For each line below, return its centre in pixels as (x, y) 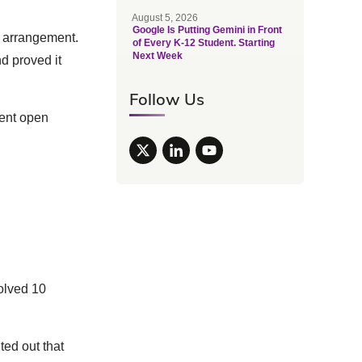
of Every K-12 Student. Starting (203, 43)
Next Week (157, 56)
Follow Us (166, 99)
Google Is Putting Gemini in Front (207, 30)
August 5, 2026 (164, 18)
